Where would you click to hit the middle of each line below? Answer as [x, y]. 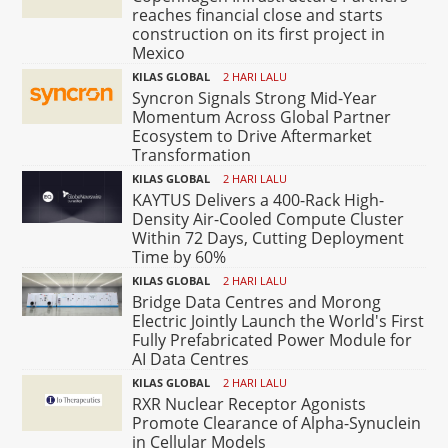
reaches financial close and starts [258, 14]
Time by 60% [179, 256]
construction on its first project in [259, 33]
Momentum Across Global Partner [262, 116]
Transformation [192, 154]
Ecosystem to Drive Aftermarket [252, 135]
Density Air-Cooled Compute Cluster [268, 218]
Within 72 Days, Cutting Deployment [268, 237]
